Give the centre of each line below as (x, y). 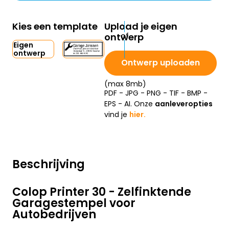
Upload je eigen (141, 27)
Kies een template (55, 27)
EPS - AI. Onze (130, 104)
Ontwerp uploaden (161, 63)
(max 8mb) (125, 84)
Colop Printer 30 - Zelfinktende (102, 192)
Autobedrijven (54, 215)
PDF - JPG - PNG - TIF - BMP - (156, 93)
